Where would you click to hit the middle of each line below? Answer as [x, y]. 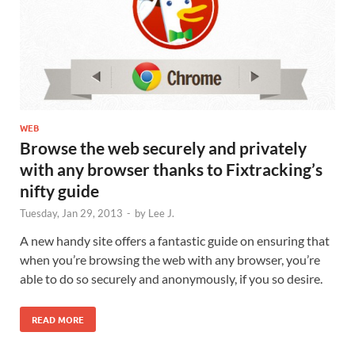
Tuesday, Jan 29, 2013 [71, 214]
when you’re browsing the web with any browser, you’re [170, 260]
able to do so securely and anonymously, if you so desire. [171, 279]
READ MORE [58, 320]
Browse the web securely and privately [163, 148]
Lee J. [161, 214]
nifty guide [59, 191]
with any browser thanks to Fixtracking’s [171, 170]
